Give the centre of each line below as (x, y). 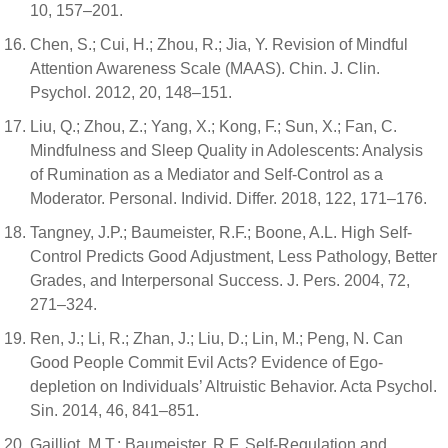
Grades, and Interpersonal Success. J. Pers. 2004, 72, (220, 280)
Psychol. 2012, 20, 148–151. (131, 92)
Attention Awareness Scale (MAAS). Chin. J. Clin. (205, 68)
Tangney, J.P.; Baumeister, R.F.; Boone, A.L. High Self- (221, 232)
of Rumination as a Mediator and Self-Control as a (206, 174)
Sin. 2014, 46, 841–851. (114, 410)
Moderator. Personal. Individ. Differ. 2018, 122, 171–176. (228, 198)
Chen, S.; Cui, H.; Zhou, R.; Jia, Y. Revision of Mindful (219, 44)
